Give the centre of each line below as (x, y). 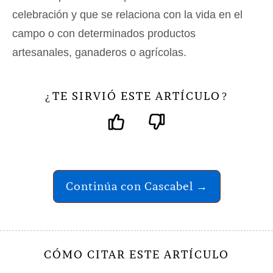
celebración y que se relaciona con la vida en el (127, 14)
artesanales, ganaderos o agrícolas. (99, 52)
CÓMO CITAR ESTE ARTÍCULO (136, 254)
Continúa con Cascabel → (136, 186)
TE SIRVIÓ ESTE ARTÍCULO (136, 96)
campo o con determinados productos (104, 33)
